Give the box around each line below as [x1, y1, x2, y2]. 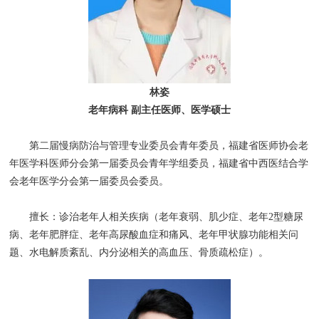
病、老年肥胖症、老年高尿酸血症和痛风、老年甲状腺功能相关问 [9, 229, 299, 241]
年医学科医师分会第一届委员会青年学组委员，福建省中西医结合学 [9, 158, 309, 169]
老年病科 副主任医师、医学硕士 [88, 105, 231, 116]
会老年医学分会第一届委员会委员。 [9, 176, 169, 187]
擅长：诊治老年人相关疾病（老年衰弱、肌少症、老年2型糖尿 [9, 211, 304, 223]
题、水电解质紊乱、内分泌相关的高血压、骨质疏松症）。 [9, 247, 269, 258]
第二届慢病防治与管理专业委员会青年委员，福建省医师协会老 [9, 140, 309, 152]
